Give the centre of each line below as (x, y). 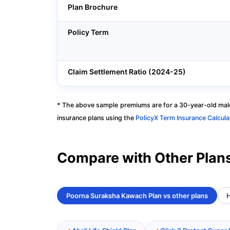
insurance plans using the (96, 118)
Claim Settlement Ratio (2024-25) (127, 72)
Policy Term (88, 32)
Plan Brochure (93, 7)
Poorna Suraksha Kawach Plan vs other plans (137, 196)
